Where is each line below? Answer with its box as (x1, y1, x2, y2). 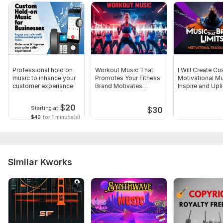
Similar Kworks (8, 157, 72, 168)
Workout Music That (95, 66, 153, 74)
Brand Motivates (95, 82, 142, 90)
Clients (95, 90, 115, 98)
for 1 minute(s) (41, 113, 80, 120)
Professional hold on (12, 66, 73, 74)
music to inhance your (12, 74, 76, 82)
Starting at (31, 105, 58, 111)
